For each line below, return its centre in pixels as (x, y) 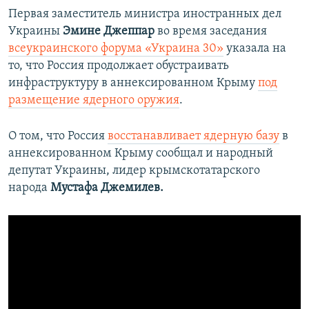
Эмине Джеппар (109, 31)
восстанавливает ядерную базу (193, 136)
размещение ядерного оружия (94, 100)
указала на (255, 49)
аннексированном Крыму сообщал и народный (141, 153)
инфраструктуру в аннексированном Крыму (133, 83)
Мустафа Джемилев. (107, 188)
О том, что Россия (58, 136)
